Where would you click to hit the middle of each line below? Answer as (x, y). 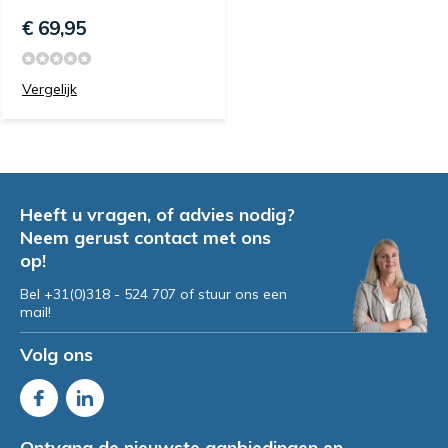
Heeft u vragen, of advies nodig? (157, 214)
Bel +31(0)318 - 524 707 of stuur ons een (153, 294)
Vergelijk (49, 89)
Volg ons (56, 354)
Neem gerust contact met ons (145, 237)
